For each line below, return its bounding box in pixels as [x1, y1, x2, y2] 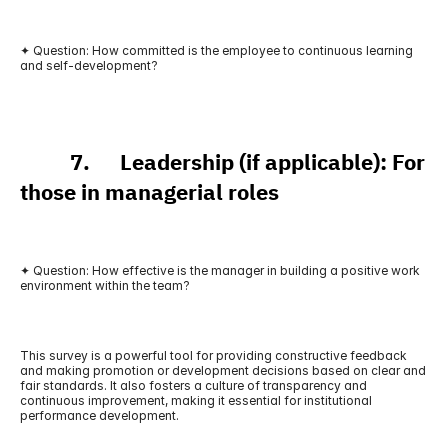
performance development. [20, 408, 179, 423]
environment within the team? [20, 278, 190, 293]
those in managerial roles [20, 176, 279, 209]
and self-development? [20, 58, 158, 73]
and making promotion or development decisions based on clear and [20, 363, 426, 378]
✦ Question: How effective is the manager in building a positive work [20, 263, 420, 278]
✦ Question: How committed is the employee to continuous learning [20, 43, 413, 58]
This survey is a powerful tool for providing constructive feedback [20, 348, 407, 363]
